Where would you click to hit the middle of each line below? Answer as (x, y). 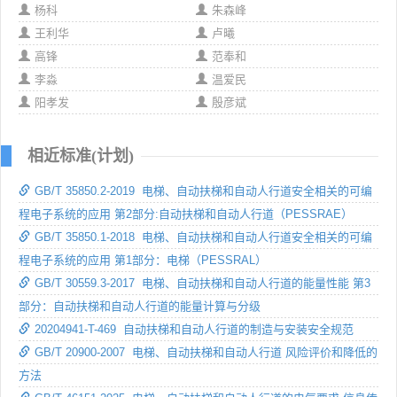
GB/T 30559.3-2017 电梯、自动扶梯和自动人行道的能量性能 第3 (202, 283)
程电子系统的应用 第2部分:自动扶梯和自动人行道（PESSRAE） (186, 214)
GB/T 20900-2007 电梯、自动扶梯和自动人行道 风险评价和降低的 (206, 352)
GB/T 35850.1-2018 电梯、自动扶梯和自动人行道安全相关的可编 (203, 237)
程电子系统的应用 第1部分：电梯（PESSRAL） (143, 260)
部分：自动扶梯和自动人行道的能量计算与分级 (140, 306)
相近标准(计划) (81, 156)
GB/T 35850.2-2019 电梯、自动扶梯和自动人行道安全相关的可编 (203, 191)
